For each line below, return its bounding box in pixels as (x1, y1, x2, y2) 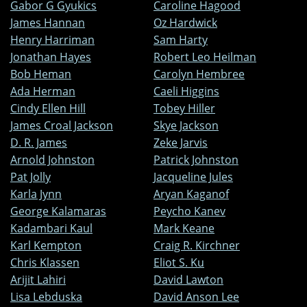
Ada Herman (10, 84, 75, 99)
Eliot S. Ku (153, 255, 204, 271)
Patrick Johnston (153, 152, 238, 168)
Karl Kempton (10, 238, 82, 254)
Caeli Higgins (153, 84, 219, 99)
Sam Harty (153, 32, 208, 48)
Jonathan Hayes (10, 49, 91, 65)
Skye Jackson (153, 118, 219, 134)
